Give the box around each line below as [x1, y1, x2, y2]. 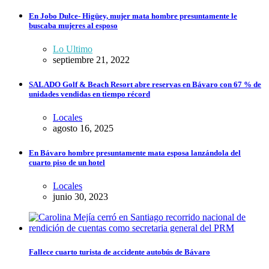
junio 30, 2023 [53, 192, 108, 202]
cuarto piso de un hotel [29, 158, 105, 168]
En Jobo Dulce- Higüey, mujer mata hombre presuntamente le [29, 11, 237, 20]
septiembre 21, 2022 [53, 54, 130, 65]
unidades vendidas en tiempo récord [29, 89, 150, 98]
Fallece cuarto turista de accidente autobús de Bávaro [29, 247, 210, 256]
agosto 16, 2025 [53, 123, 113, 134]
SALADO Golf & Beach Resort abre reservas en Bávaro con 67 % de [29, 79, 261, 89]
